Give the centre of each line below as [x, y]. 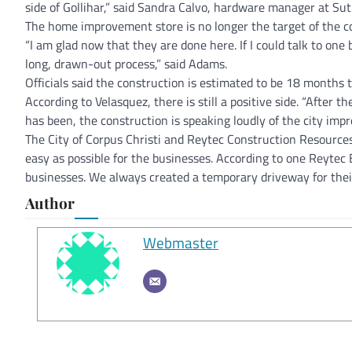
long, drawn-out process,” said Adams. [126, 64]
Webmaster [181, 242]
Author [50, 203]
